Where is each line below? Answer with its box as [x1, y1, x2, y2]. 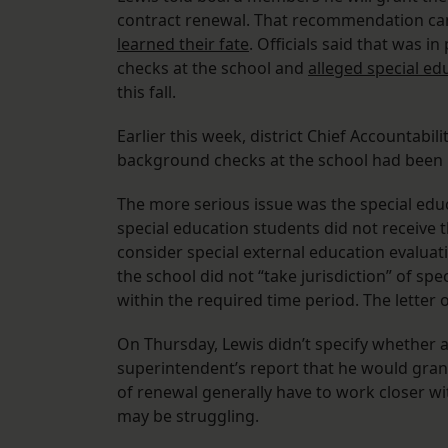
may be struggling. [117, 405, 263, 428]
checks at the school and [117, 57, 308, 80]
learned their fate [117, 33, 249, 56]
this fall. [117, 81, 180, 104]
